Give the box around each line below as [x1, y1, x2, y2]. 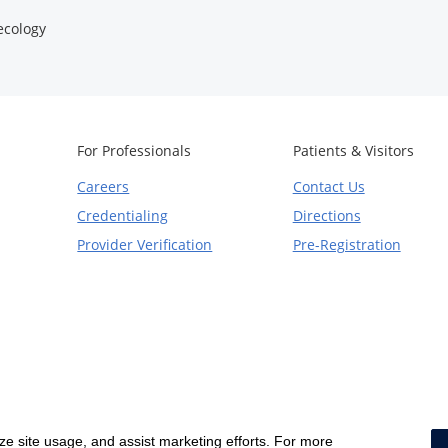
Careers [77, 177, 130, 196]
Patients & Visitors [292, 141, 414, 160]
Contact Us [292, 177, 365, 196]
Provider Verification [77, 235, 213, 254]
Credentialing [77, 206, 169, 225]
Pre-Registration [292, 235, 401, 254]
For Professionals [77, 141, 192, 160]
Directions [292, 206, 361, 225]
